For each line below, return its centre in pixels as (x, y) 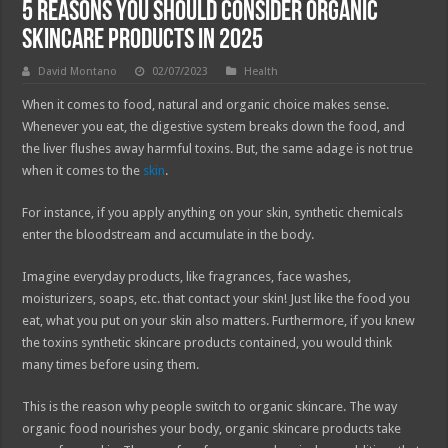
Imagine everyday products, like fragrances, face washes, (187, 276)
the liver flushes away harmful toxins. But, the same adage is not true (218, 148)
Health (261, 71)
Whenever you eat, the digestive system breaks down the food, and (214, 126)
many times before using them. (111, 364)
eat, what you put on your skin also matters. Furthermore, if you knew (219, 320)
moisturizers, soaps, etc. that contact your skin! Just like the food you (216, 298)
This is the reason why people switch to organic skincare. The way (210, 406)
